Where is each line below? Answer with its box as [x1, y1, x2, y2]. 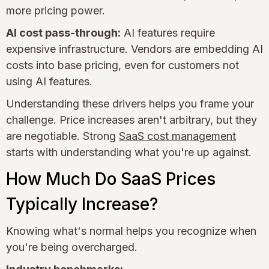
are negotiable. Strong [6, 129, 119, 142]
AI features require [121, 26, 215, 39]
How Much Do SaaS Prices [6, 168, 216, 189]
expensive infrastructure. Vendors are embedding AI [6, 42, 263, 55]
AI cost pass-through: [6, 26, 121, 39]
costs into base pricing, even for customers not [6, 58, 239, 71]
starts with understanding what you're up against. [6, 145, 252, 159]
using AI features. [6, 74, 92, 88]
